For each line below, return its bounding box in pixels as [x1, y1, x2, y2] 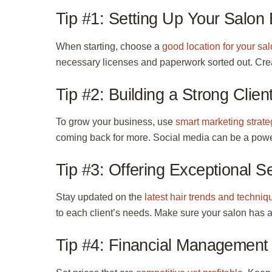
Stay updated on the [56, 192, 144, 203]
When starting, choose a [56, 41, 162, 52]
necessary [56, 56, 103, 67]
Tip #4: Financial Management [56, 236, 268, 255]
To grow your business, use [56, 117, 175, 127]
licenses [103, 56, 138, 67]
